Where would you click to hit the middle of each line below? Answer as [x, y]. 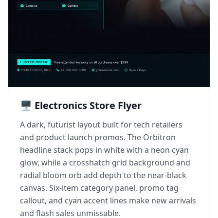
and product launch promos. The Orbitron [98, 137]
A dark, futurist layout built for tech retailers [101, 125]
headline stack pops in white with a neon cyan [104, 150]
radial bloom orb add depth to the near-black [103, 175]
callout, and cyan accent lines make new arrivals [108, 201]
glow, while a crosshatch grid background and [105, 163]
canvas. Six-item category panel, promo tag [99, 188]
